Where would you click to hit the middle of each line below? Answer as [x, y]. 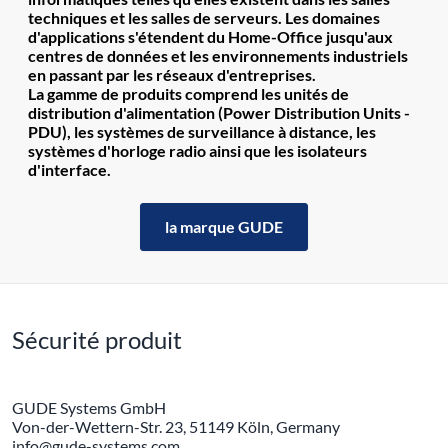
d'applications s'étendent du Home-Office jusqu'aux [210, 37]
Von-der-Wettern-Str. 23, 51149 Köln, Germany [176, 427]
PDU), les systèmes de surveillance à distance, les [202, 132]
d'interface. [69, 170]
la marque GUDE [224, 227]
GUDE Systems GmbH [89, 408]
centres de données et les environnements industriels [218, 56]
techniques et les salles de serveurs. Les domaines [204, 18]
